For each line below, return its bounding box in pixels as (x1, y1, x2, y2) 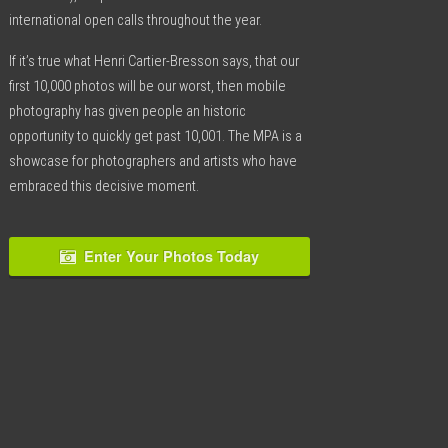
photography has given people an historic (8, 103, 246, 121)
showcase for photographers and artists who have (8, 153, 297, 171)
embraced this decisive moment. (8, 178, 199, 196)
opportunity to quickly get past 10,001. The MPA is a (8, 128, 302, 146)
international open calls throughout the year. (8, 12, 262, 30)
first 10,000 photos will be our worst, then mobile (8, 78, 286, 96)
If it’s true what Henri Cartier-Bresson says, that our (8, 53, 299, 71)
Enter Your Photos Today (83, 246, 259, 267)
